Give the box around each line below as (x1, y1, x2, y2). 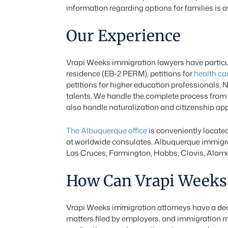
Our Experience (66, 26, 181, 45)
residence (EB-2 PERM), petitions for (66, 68, 194, 79)
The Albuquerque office (66, 125, 147, 136)
